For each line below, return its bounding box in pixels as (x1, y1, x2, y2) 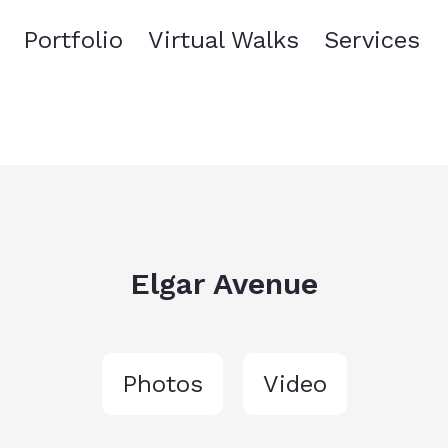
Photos (121, 370, 203, 398)
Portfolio (23, 26, 123, 54)
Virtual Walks (148, 26, 299, 54)
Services (324, 26, 420, 54)
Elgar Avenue (130, 266, 318, 301)
